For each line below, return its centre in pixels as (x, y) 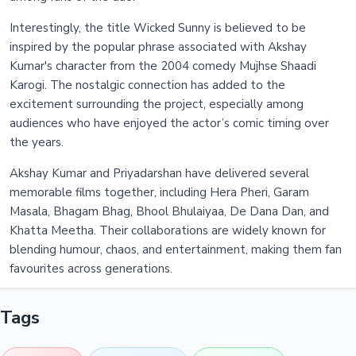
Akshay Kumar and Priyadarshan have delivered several (159, 174)
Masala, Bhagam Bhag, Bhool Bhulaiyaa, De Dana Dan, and (169, 212)
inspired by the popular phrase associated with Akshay (158, 47)
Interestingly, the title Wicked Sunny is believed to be (158, 28)
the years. (37, 143)
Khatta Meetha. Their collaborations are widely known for (168, 231)
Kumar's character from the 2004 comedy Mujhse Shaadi (163, 66)
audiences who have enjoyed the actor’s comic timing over (169, 124)
